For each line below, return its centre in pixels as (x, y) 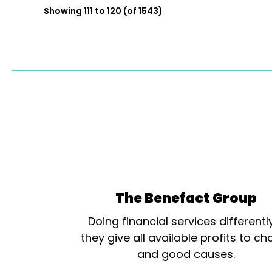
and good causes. (186, 254)
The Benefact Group (186, 198)
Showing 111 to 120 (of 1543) (103, 11)
